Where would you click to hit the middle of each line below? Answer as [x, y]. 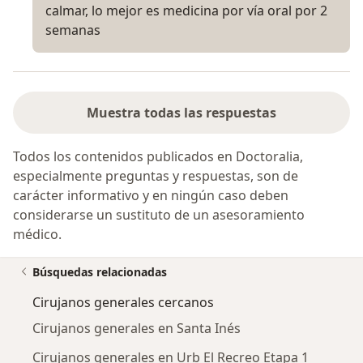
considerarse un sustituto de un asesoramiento [159, 214]
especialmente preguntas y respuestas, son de [156, 175]
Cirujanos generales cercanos [123, 302]
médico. [37, 234]
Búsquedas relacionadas [100, 271]
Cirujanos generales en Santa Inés [137, 328]
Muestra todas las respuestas [181, 112]
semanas [73, 30]
